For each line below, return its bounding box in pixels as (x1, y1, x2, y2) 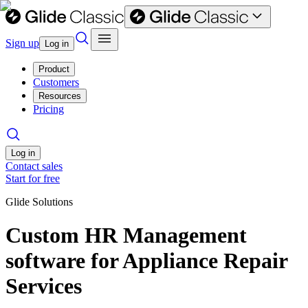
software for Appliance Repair (5, 248, 287, 274)
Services (5, 274, 82, 299)
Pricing (33, 103, 64, 115)
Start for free (5, 173, 60, 184)
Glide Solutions (5, 196, 73, 208)
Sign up (5, 37, 39, 49)
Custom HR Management (5, 223, 247, 248)
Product (38, 64, 69, 74)
